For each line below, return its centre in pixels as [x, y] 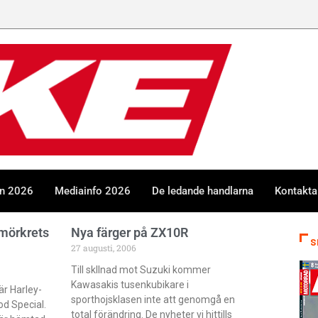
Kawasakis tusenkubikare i [130, 284]
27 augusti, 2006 [104, 247]
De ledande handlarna [203, 191]
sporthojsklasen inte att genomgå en [153, 299]
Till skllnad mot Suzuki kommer [141, 269]
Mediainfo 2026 [93, 191]
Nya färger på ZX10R [130, 232]
